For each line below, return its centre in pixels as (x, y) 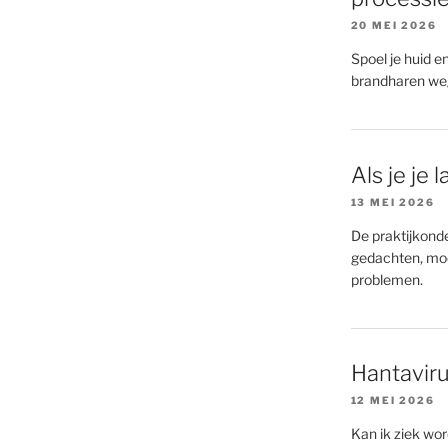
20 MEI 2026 (393, 25)
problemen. (386, 279)
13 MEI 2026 (392, 201)
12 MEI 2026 (392, 400)
